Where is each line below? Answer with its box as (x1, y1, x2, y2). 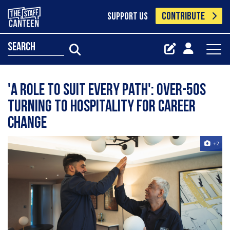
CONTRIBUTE (162, 11, 205, 22)
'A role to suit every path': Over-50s (8, 83, 206, 99)
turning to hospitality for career (8, 99, 196, 116)
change (8, 116, 47, 132)
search (8, 41, 35, 53)
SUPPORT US (107, 12, 148, 22)
